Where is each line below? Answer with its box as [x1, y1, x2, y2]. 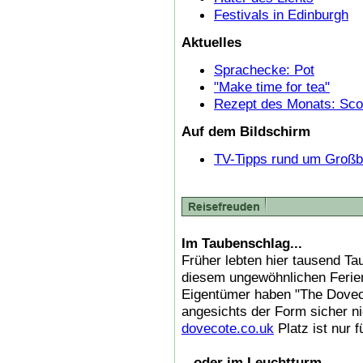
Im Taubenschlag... [181, 234, 302, 251]
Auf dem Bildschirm [181, 122, 310, 139]
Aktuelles [181, 33, 241, 50]
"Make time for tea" [214, 78, 330, 95]
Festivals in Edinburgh [214, 6, 348, 23]
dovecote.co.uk [181, 319, 274, 336]
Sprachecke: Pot [214, 61, 314, 78]
